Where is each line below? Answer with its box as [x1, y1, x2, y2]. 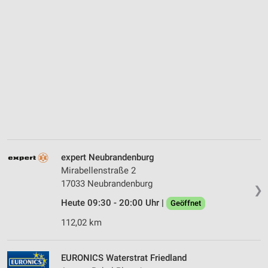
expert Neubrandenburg [61, 152, 154, 163]
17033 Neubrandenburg [61, 178, 153, 190]
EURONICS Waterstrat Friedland [61, 252, 187, 264]
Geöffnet [170, 199, 201, 208]
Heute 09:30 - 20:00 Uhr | [61, 197, 166, 209]
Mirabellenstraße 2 [61, 165, 136, 176]
